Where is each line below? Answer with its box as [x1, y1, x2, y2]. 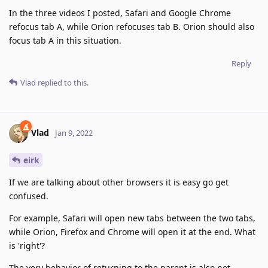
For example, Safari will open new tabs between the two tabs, [9, 212, 255, 224]
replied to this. [36, 77, 89, 88]
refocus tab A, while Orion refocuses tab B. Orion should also [9, 20, 254, 32]
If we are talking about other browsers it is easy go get [9, 176, 229, 188]
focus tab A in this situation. [9, 34, 121, 46]
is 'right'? [9, 239, 45, 251]
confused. [9, 190, 48, 202]
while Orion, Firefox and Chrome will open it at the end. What [9, 226, 255, 237]
